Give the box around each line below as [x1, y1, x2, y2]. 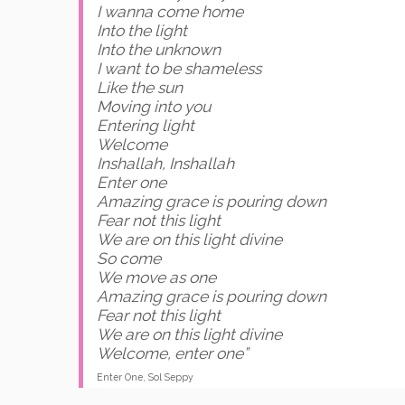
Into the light [97, 22, 187, 41]
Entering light [97, 117, 194, 136]
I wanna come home [97, 3, 243, 22]
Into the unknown [97, 41, 221, 60]
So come [97, 250, 161, 268]
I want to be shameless [97, 60, 261, 79]
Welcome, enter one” [97, 344, 248, 363]
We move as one [97, 268, 216, 287]
